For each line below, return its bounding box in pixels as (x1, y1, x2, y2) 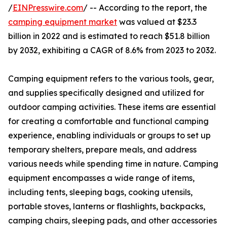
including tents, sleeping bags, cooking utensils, (8, 187, 193, 198)
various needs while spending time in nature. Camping (8, 159, 218, 169)
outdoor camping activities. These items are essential (8, 102, 216, 112)
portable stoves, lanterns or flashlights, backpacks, (8, 201, 205, 212)
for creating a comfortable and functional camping (8, 116, 209, 127)
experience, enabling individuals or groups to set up (8, 130, 211, 141)
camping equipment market (8, 17, 117, 27)
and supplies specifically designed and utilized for (8, 88, 204, 98)
